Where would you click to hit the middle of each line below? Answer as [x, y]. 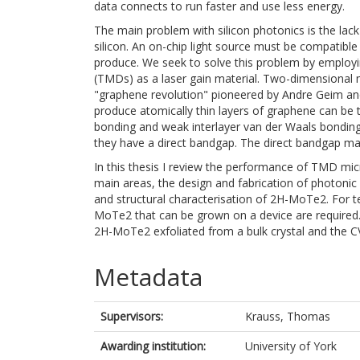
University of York [291, 346]
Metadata [148, 277]
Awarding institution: [153, 346]
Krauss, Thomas [288, 316]
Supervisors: [132, 316]
